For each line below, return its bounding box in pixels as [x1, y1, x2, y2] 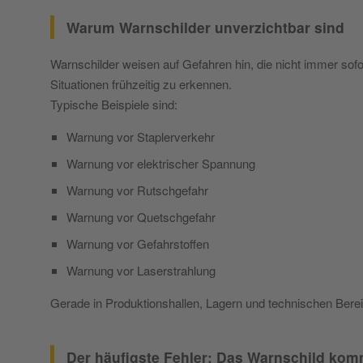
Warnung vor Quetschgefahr [66, 207, 216, 225]
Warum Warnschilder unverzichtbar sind [66, 17, 344, 38]
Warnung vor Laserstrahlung [66, 261, 216, 279]
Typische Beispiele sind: [50, 95, 177, 113]
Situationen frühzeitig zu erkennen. [50, 75, 232, 92]
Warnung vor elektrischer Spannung [66, 154, 255, 172]
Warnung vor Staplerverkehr [66, 127, 215, 145]
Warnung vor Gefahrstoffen [66, 234, 209, 252]
